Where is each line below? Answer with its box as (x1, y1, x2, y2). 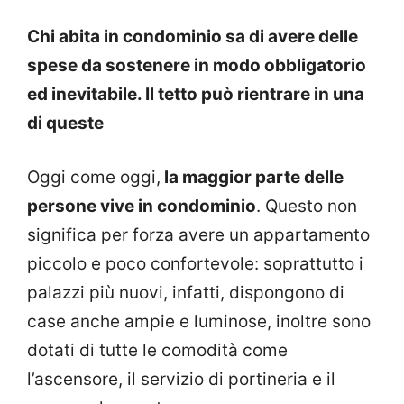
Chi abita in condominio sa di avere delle (27, 25, 358, 47)
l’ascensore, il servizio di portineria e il (27, 369, 335, 390)
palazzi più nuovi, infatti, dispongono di (27, 282, 344, 304)
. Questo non (256, 196, 357, 217)
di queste (27, 112, 104, 133)
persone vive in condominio (27, 196, 256, 217)
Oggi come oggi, (27, 167, 161, 188)
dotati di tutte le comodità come (27, 340, 288, 362)
